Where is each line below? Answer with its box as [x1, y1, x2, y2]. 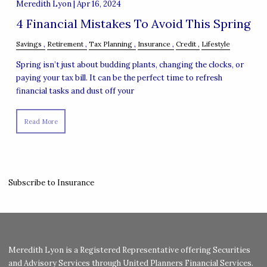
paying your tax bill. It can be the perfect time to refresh [15, 72, 222, 83]
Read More [24, 117, 58, 126]
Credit [175, 39, 196, 48]
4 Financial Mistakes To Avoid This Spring [15, 16, 250, 32]
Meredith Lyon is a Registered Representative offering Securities [8, 244, 250, 255]
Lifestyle [201, 39, 230, 48]
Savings [15, 39, 42, 48]
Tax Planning [88, 39, 132, 48]
